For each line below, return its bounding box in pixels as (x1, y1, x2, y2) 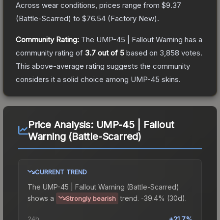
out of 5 (96, 48, 124, 57)
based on (124, 48, 160, 57)
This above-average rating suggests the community (16, 61, 190, 71)
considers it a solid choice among (16, 74, 131, 84)
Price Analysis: (27, 118, 96, 131)
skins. (160, 74, 181, 84)
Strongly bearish (66, 194, 116, 202)
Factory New (110, 13, 154, 23)
